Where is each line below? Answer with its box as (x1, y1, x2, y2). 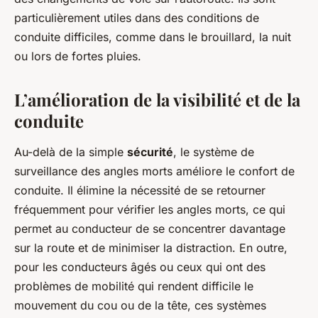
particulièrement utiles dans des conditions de (14, 11, 259, 26)
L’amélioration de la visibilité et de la (14, 88, 300, 111)
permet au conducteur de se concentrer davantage (14, 221, 285, 236)
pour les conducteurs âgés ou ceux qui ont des (14, 260, 265, 275)
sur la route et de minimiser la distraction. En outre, (14, 241, 287, 256)
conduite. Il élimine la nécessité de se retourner (14, 183, 265, 198)
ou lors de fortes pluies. (14, 49, 141, 64)
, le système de (173, 145, 254, 160)
